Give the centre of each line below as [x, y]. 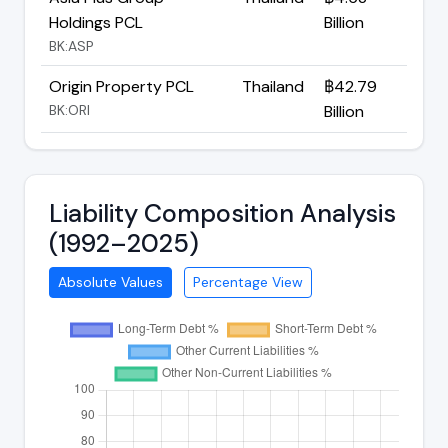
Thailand [273, 86]
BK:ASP [71, 45]
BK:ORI [69, 109]
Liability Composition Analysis [222, 213]
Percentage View [248, 281]
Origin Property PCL [121, 86]
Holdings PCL [96, 22]
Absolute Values [110, 281]
